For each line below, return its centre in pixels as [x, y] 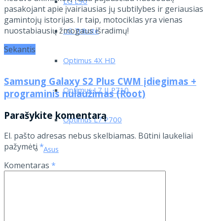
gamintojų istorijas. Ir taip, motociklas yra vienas [93, 20]
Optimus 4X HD [89, 61]
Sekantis [20, 50]
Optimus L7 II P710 [96, 91]
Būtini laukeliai [166, 136]
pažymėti [22, 147]
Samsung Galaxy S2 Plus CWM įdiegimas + [100, 81]
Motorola [59, 209]
